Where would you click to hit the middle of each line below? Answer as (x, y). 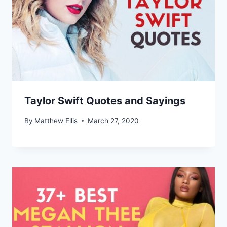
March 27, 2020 (113, 120)
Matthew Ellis (56, 120)
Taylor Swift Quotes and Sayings (105, 101)
